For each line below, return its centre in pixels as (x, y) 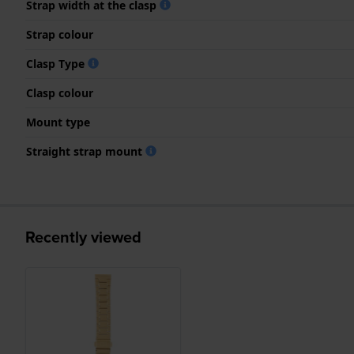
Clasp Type (57, 63)
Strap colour (60, 34)
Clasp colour (60, 92)
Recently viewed (83, 237)
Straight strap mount (86, 151)
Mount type (58, 122)
